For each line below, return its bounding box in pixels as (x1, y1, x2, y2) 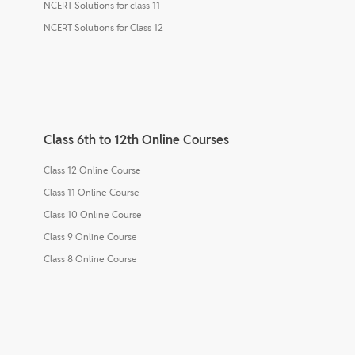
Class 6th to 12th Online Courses (44, 131, 229, 148)
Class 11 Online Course (44, 185, 139, 198)
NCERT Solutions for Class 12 (44, 21, 163, 33)
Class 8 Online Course (44, 252, 137, 265)
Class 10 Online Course (44, 208, 142, 220)
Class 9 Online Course (44, 230, 137, 242)
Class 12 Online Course (44, 163, 141, 176)
